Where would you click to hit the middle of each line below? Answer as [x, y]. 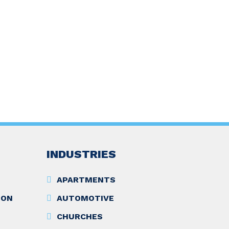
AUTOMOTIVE [85, 198]
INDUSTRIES [81, 154]
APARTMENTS [86, 180]
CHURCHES [80, 217]
